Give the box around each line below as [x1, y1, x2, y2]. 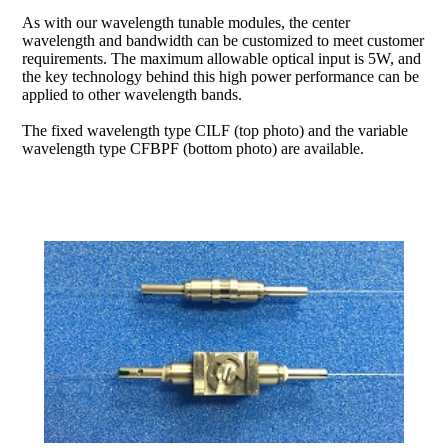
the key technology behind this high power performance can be [22, 68, 420, 86]
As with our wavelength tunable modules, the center [22, 14, 351, 32]
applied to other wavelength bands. [22, 86, 243, 104]
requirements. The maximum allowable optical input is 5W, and [22, 50, 422, 68]
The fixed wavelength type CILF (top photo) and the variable [22, 122, 409, 140]
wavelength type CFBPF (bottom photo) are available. [22, 140, 365, 158]
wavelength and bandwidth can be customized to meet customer [22, 32, 425, 50]
